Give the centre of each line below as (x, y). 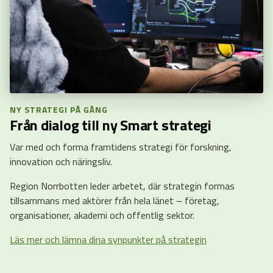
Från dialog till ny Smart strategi (111, 125)
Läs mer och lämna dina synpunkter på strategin (108, 240)
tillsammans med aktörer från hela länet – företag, (115, 201)
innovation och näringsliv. (61, 162)
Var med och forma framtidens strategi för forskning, (121, 147)
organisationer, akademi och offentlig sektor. (102, 215)
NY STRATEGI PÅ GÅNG (59, 110)
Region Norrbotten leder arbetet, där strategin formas (122, 186)
